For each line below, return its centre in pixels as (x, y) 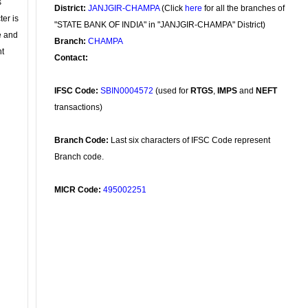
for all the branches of (243, 8)
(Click (172, 8)
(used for (172, 91)
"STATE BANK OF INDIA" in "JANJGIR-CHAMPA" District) (160, 25)
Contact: (71, 58)
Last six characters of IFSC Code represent (189, 140)
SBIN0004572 (127, 91)
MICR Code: (78, 190)
